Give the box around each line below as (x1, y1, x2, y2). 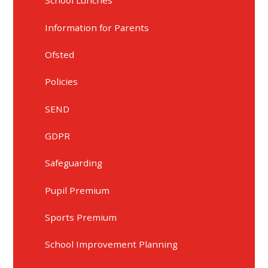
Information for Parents (45, 21, 150, 33)
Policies (45, 75, 78, 88)
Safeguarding (45, 157, 103, 169)
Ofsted (45, 48, 75, 60)
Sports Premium (45, 211, 117, 224)
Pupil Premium (45, 184, 110, 196)
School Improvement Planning (45, 238, 178, 251)
